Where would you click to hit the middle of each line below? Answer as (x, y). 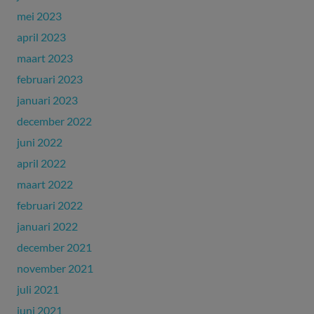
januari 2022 (47, 226)
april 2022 (41, 163)
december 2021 (54, 247)
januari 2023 (47, 100)
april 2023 (41, 37)
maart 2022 (45, 184)
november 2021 (55, 268)
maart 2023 (45, 58)
